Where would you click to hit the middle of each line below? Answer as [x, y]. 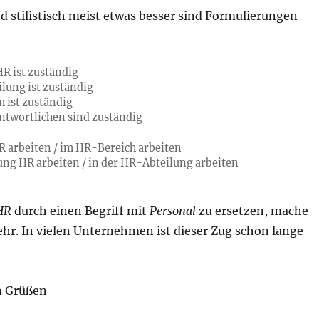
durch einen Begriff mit [80, 210]
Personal [172, 210]
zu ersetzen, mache [252, 210]
